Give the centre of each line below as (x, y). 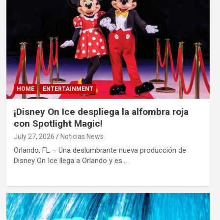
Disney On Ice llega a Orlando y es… (70, 160)
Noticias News (82, 136)
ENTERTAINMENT (68, 89)
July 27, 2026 (34, 136)
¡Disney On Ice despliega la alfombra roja (101, 111)
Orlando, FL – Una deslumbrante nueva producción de (100, 150)
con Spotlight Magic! (58, 123)
